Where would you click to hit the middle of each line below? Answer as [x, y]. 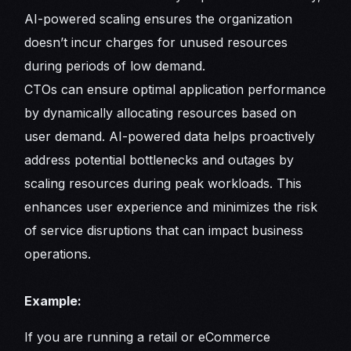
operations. [58, 254]
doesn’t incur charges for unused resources [156, 43]
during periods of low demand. [117, 66]
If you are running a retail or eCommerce [148, 337]
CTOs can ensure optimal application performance [175, 90]
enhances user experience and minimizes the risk [171, 207]
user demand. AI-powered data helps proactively [170, 137]
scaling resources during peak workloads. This [163, 184]
